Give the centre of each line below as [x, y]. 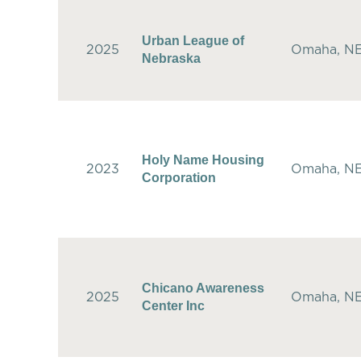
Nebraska [171, 58]
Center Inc [173, 305]
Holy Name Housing [203, 160]
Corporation [179, 177]
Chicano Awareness [203, 288]
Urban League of [193, 40]
